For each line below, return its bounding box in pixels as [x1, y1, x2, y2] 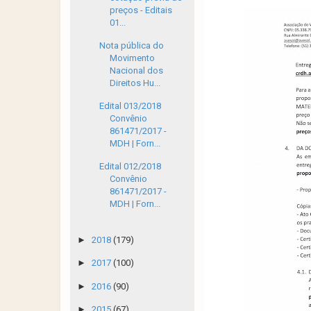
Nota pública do [99, 40, 165, 51]
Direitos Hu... [110, 77, 161, 88]
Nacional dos [110, 65, 164, 76]
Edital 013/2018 [99, 101, 162, 111]
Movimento [110, 52, 155, 63]
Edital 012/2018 [99, 161, 162, 172]
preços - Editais [110, 4, 173, 15]
